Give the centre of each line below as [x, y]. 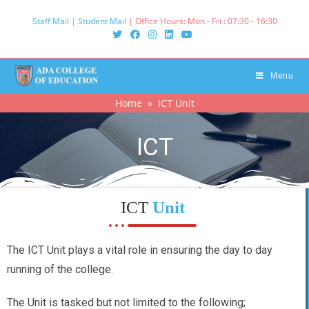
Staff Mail [50, 21]
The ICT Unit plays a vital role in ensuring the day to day [140, 250]
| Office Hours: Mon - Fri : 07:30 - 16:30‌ [201, 21]
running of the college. [60, 269]
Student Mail [102, 21]
